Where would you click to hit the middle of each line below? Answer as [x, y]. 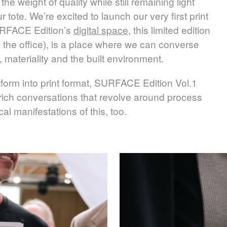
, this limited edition [169, 29]
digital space [101, 29]
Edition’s [52, 29]
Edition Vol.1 [169, 82]
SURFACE [117, 82]
